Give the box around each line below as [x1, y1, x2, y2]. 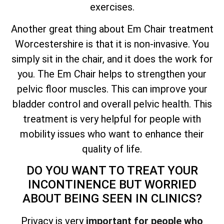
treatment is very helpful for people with [23, 113, 201, 125]
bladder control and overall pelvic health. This [12, 98, 212, 110]
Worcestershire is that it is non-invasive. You [15, 38, 209, 50]
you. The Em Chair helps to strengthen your [17, 68, 206, 80]
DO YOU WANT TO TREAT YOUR [26, 163, 198, 178]
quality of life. [82, 143, 142, 155]
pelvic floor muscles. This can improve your [16, 83, 207, 95]
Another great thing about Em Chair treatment [10, 23, 213, 35]
